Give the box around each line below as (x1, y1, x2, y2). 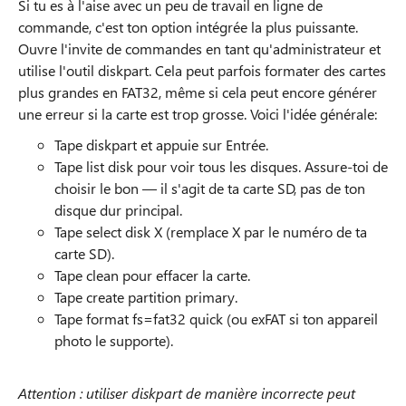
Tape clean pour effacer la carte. (54, 266, 250, 285)
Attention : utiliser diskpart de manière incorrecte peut (18, 383, 355, 402)
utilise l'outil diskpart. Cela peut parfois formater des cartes (18, 61, 386, 80)
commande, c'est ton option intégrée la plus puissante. (18, 17, 358, 36)
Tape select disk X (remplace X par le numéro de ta (54, 222, 367, 241)
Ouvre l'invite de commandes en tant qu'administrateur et (18, 39, 381, 58)
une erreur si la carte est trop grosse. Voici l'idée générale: (18, 104, 377, 123)
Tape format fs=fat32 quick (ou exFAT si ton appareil (54, 309, 378, 328)
